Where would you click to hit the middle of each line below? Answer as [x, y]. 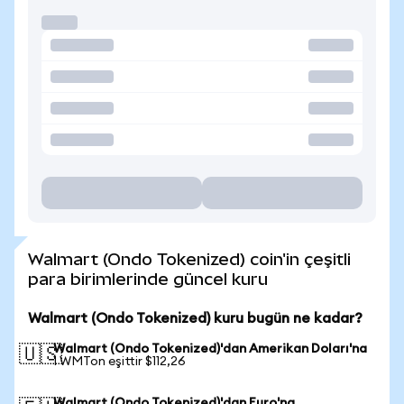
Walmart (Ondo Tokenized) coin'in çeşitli [189, 259]
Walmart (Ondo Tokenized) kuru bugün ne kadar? [195, 318]
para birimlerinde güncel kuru [148, 279]
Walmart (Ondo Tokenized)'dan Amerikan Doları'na [210, 349]
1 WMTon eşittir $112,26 [119, 362]
